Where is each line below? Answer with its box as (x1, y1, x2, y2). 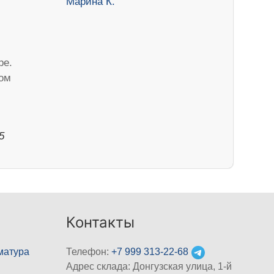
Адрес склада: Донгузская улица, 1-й (66, 261, 232, 272)
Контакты (66, 213, 135, 232)
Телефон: (66, 246, 112, 257)
